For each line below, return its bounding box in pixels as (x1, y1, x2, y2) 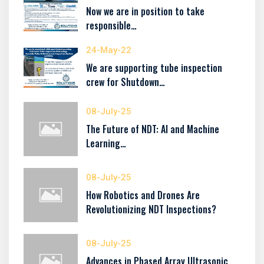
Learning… (86, 136, 126, 150)
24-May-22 (86, 45, 131, 55)
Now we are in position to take (86, 4, 204, 18)
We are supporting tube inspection (86, 61, 222, 75)
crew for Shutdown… (86, 75, 165, 89)
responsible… (86, 18, 137, 32)
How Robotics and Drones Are (86, 188, 200, 202)
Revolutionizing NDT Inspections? (86, 202, 216, 216)
